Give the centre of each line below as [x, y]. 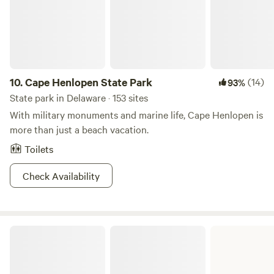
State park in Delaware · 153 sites [79, 97]
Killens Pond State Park [54, 230]
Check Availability [61, 176]
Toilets [39, 149]
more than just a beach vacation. [79, 129]
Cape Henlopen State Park [89, 82]
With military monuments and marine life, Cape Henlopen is [136, 114]
